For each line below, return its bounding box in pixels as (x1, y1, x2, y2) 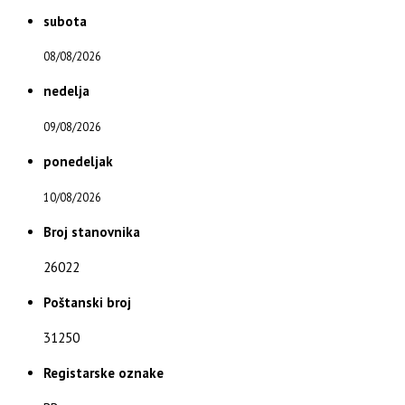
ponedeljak (43, 153, 113, 171)
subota (43, 12, 87, 30)
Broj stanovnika (43, 223, 140, 241)
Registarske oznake (43, 363, 164, 381)
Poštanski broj (43, 294, 131, 312)
